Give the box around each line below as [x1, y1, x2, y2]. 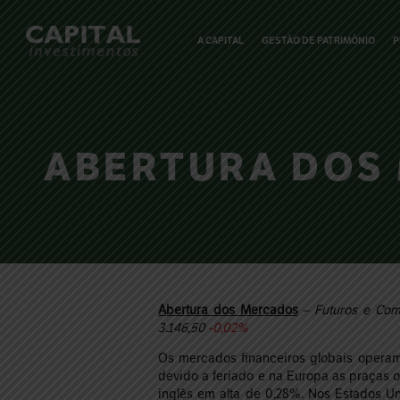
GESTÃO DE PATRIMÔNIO [262, 34, 376, 46]
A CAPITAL [197, 34, 245, 46]
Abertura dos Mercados [158, 302, 298, 318]
